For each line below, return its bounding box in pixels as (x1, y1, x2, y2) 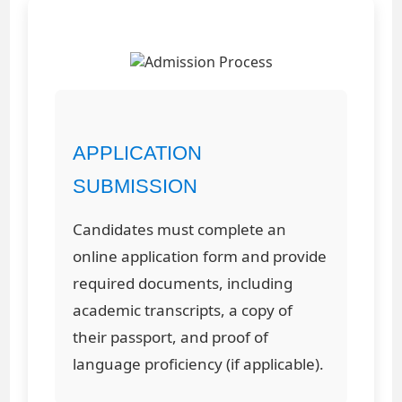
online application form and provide (73, 245, 328, 267)
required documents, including (73, 272, 293, 293)
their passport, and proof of (73, 326, 269, 347)
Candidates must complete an (73, 218, 287, 240)
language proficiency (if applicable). (73, 353, 325, 374)
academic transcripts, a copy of (73, 299, 293, 320)
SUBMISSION (73, 174, 198, 197)
